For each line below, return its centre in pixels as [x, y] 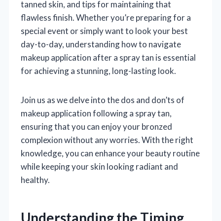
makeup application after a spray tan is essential [108, 57]
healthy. [35, 180]
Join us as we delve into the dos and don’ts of [103, 100]
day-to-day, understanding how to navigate [101, 44]
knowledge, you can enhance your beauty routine [110, 153]
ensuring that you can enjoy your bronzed [96, 126]
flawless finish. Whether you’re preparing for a [106, 17]
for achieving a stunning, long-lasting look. [98, 71]
